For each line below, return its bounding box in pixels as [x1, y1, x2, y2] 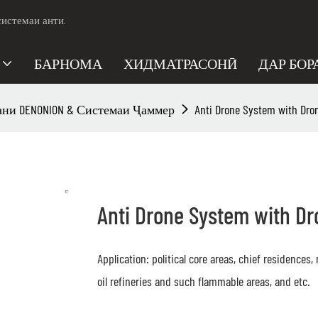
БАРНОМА [34, 55, 102, 72]
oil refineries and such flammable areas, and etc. [97, 273, 310, 289]
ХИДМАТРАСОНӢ [124, 55, 237, 72]
